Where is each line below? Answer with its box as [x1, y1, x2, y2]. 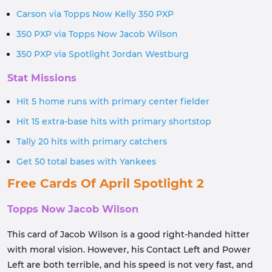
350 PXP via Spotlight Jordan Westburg [16, 49, 189, 59]
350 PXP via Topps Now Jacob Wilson [16, 29, 178, 39]
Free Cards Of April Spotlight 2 [7, 176, 204, 191]
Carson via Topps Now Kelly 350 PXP [16, 8, 174, 19]
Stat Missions [7, 72, 76, 84]
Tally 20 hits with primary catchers [16, 136, 167, 147]
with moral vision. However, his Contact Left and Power [7, 244, 251, 255]
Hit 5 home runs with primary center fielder [16, 96, 209, 107]
